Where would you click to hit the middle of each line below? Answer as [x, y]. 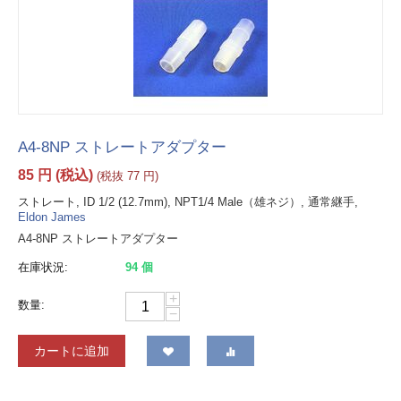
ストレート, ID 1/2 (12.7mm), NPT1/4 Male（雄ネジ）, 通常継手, [188, 202]
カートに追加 [72, 351]
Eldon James [52, 218]
